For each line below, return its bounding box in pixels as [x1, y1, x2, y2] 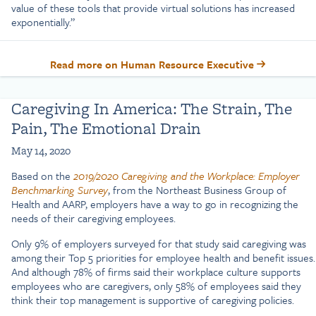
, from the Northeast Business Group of [108, 182, 286, 198]
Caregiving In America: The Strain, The [11, 97, 292, 121]
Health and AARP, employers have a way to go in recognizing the [11, 196, 298, 212]
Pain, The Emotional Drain [11, 116, 201, 140]
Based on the [11, 168, 73, 184]
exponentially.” [11, 13, 75, 30]
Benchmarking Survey [11, 182, 108, 198]
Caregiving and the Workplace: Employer [121, 168, 300, 184]
